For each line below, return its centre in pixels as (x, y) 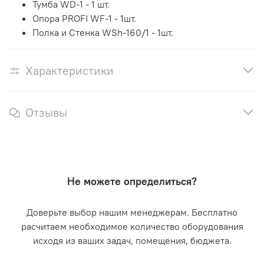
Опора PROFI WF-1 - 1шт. (84, 19)
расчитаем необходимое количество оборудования (132, 226)
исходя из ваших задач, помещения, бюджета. (132, 240)
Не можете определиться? (132, 181)
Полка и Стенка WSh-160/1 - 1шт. (103, 33)
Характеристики (70, 71)
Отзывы (46, 113)
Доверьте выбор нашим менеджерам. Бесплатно (132, 212)
